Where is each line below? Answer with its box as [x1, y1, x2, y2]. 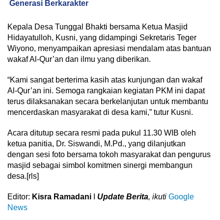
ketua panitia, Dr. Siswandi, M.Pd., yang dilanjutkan [7, 139, 186, 148]
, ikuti [148, 192, 168, 201]
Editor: [7, 192, 32, 201]
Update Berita [97, 192, 148, 201]
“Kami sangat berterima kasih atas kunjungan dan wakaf [7, 76, 202, 84]
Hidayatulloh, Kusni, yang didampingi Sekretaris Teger [7, 33, 196, 42]
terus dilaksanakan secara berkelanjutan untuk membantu [7, 97, 208, 106]
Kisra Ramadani [32, 192, 93, 201]
